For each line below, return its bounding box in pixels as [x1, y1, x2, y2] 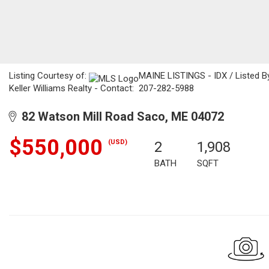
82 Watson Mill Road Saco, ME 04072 [16, 109, 224, 124]
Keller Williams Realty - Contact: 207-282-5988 [9, 83, 194, 94]
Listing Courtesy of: [9, 70, 89, 81]
